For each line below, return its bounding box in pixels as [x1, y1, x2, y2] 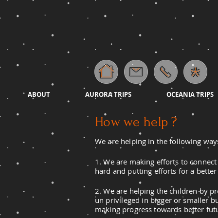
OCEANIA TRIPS [166, 90, 214, 99]
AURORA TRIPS [85, 90, 131, 99]
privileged [106, 195, 140, 205]
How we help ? [95, 114, 181, 130]
